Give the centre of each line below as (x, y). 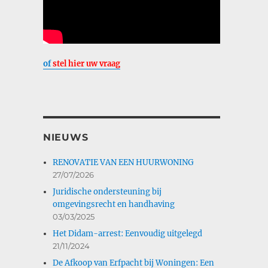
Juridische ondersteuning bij (107, 191)
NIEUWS (66, 137)
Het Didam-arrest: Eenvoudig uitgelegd (128, 233)
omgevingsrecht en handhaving (114, 204)
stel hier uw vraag (86, 63)
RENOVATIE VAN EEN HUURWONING (124, 162)
